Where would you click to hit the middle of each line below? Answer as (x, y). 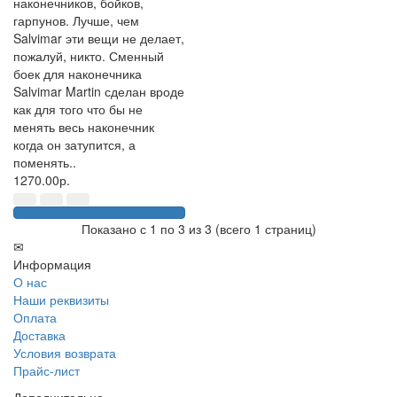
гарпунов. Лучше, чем (76, 20)
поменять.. (45, 162)
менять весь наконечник (84, 127)
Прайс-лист (47, 370)
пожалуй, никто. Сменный (89, 56)
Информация (52, 264)
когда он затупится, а (74, 144)
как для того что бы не (78, 109)
